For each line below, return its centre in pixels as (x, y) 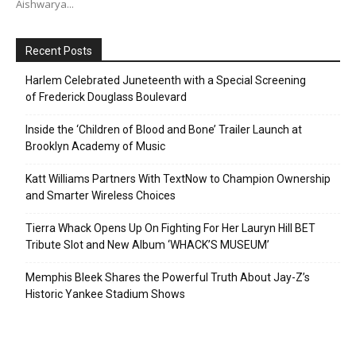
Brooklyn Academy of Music (95, 146)
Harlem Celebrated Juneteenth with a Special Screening (166, 80)
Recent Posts (59, 50)
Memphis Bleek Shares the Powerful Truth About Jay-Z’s (168, 277)
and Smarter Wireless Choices (101, 195)
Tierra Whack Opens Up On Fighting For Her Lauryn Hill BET (170, 228)
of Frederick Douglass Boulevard (106, 97)
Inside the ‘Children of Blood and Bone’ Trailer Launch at (164, 129)
